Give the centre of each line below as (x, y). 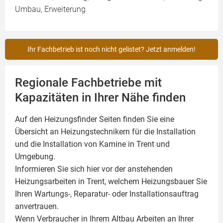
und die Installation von (57, 144)
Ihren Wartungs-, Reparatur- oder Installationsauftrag (107, 194)
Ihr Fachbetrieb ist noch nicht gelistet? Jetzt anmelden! (111, 50)
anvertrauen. (37, 207)
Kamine (112, 144)
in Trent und (148, 144)
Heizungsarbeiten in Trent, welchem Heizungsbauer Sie (111, 182)
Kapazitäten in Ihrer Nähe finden (100, 98)
